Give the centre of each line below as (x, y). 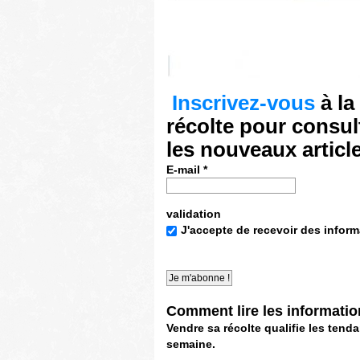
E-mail (185, 170)
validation (194, 214)
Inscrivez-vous (243, 103)
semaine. (191, 344)
